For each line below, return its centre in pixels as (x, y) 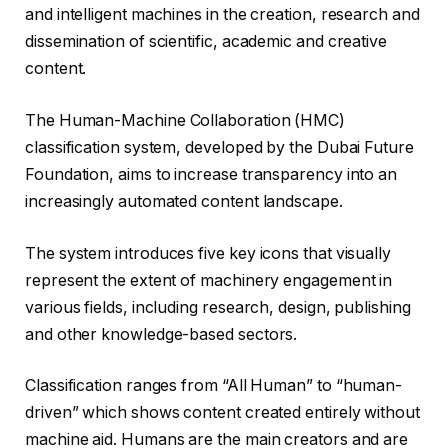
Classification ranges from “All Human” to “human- (214, 386)
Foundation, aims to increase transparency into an (211, 174)
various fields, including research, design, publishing (218, 307)
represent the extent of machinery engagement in (209, 280)
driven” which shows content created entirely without (222, 413)
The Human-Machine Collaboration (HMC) (185, 120)
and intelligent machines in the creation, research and (222, 15)
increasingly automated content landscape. (184, 201)
